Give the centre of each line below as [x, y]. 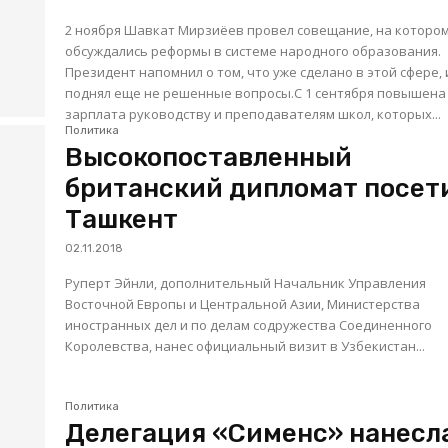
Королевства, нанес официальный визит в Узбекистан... [245, 346]
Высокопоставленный [209, 158]
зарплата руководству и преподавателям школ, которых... [253, 114]
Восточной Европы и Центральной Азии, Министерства [101, 304]
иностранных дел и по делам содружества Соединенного [110, 325]
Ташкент [122, 220]
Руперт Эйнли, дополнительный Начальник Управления [90, 283]
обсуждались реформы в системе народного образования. [253, 51]
